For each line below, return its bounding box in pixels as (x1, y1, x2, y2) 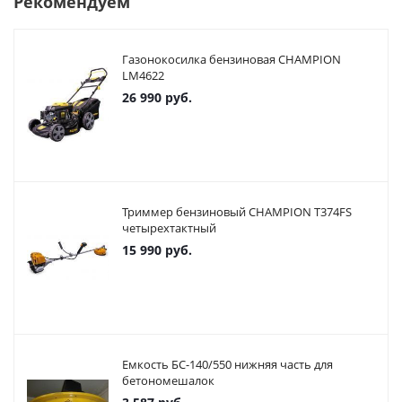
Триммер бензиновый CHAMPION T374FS (122, 204, 352, 220)
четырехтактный (122, 220, 216, 236)
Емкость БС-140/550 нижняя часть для (122, 356, 333, 372)
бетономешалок (122, 372, 214, 389)
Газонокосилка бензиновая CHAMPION (122, 51, 341, 67)
